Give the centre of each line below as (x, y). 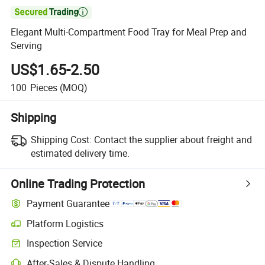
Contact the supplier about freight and (173, 139)
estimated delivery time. (80, 153)
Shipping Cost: (61, 139)
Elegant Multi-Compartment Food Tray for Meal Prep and (129, 32)
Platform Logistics (65, 223)
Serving (27, 46)
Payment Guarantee (68, 204)
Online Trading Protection (78, 183)
